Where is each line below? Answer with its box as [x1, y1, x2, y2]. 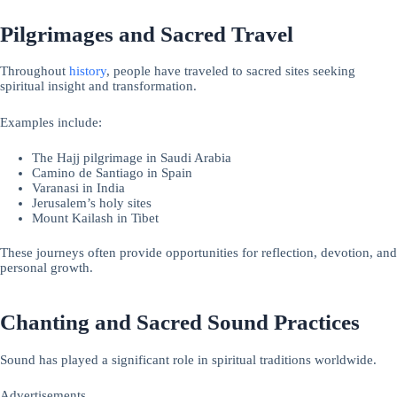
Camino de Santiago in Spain [32, 165, 193, 180]
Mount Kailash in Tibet [32, 210, 160, 225]
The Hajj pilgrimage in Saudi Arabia [32, 150, 232, 165]
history [69, 64, 106, 79]
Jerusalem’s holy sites [32, 195, 152, 210]
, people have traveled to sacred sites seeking [106, 64, 355, 79]
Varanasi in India [32, 180, 126, 195]
